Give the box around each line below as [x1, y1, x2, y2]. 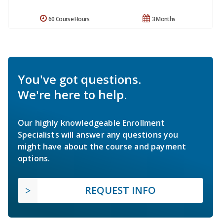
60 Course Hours [48, 15, 90, 24]
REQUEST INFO [85, 184, 156, 197]
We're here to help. [18, 86, 127, 103]
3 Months [151, 15, 176, 24]
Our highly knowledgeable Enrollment [18, 117, 165, 129]
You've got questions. [18, 71, 141, 88]
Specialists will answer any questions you [18, 129, 179, 141]
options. [18, 153, 50, 164]
